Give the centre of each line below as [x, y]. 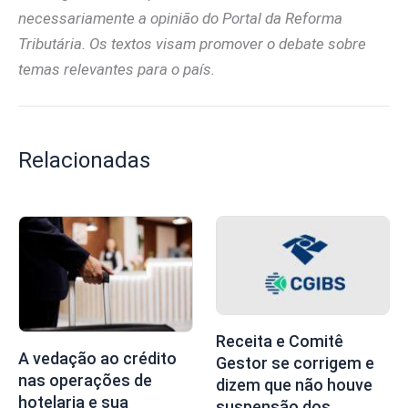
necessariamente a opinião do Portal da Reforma [180, 19]
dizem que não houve [294, 384]
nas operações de [85, 380]
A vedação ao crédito [97, 358]
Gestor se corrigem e [295, 362]
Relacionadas [84, 160]
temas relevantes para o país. [117, 70]
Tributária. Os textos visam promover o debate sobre [192, 44]
